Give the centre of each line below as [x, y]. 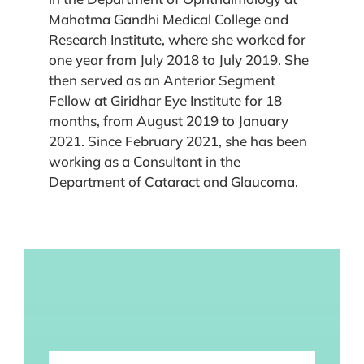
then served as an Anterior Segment [162, 80]
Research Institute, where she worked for [177, 39]
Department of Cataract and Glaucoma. [173, 181]
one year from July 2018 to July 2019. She [179, 59]
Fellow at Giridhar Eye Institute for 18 [165, 100]
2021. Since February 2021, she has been [178, 141]
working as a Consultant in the [145, 161]
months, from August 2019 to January [169, 120]
